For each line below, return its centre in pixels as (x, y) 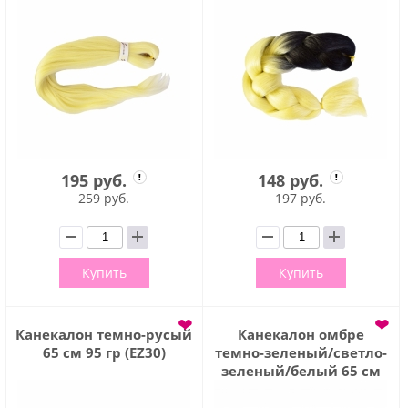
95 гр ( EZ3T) (301, 388)
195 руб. (97, 180)
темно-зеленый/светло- (301, 352)
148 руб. (293, 180)
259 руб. (104, 198)
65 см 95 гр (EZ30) (104, 352)
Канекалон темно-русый (104, 334)
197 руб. (301, 198)
